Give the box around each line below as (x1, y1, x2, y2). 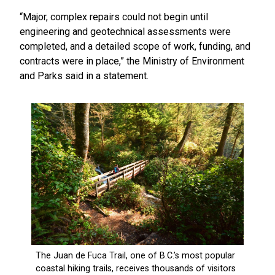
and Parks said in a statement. (20, 70, 151, 82)
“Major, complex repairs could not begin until (20, 11, 208, 23)
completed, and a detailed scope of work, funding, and (20, 41, 250, 53)
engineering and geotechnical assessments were (20, 26, 231, 38)
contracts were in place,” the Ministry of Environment (20, 55, 244, 68)
